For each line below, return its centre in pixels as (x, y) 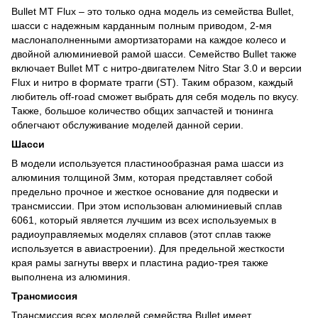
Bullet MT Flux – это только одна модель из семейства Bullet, (153, 11)
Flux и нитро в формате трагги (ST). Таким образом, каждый (152, 82)
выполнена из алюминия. (71, 276)
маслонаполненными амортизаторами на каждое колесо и (149, 39)
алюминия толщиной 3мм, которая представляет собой (142, 177)
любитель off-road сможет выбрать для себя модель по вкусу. (155, 96)
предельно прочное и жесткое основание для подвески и (145, 191)
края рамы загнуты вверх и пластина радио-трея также (140, 262)
